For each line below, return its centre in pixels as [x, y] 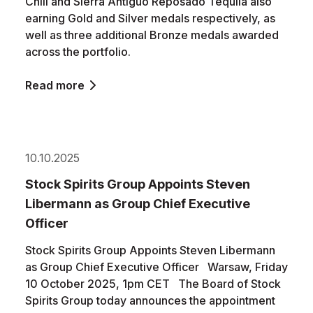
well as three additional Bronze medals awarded [152, 35]
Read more [55, 85]
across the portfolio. [78, 52]
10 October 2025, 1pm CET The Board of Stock [153, 284]
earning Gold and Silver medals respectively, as [150, 18]
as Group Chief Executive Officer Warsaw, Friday [156, 267]
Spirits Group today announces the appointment [150, 300]
